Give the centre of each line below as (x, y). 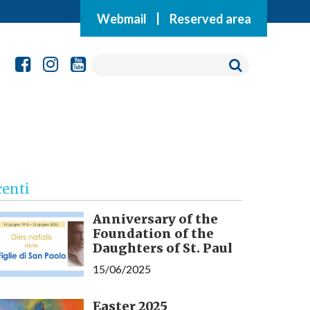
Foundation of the (153, 234)
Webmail (121, 18)
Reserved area (210, 18)
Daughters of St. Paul (162, 248)
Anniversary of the (155, 219)
